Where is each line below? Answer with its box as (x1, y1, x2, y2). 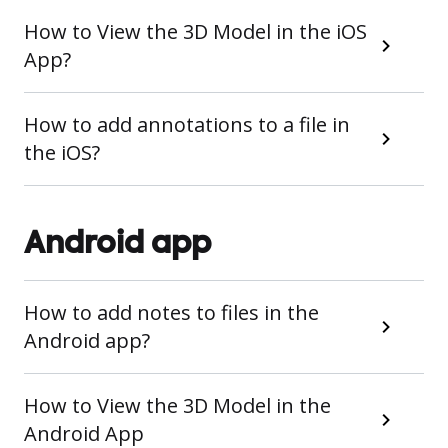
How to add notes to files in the (24, 299, 319, 326)
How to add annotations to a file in (24, 111, 350, 138)
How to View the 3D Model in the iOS (24, 18, 367, 45)
